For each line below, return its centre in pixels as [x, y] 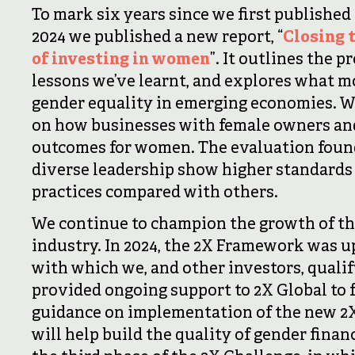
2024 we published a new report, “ [157, 38]
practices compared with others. [155, 193]
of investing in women [121, 60]
